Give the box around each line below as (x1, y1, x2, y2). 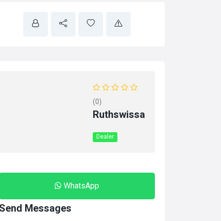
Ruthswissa (93, 109, 145, 120)
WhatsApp (64, 181, 99, 190)
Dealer (96, 133, 114, 140)
